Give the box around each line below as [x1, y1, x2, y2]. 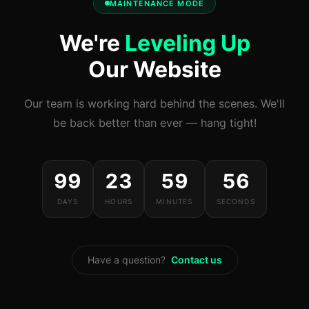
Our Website [88, 55, 221, 83]
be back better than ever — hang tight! [52, 115, 257, 130]
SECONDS [216, 197, 255, 206]
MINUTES [156, 197, 193, 206]
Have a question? [87, 254, 171, 266]
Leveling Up [124, 29, 250, 57]
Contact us [170, 254, 222, 266]
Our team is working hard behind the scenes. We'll [24, 96, 285, 110]
